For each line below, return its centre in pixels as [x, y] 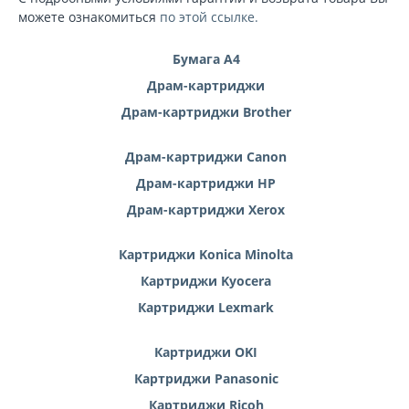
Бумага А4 [206, 59]
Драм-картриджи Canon [206, 157]
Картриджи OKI [206, 352]
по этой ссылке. [209, 17]
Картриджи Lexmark [206, 307]
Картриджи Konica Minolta [206, 254]
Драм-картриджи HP [206, 183]
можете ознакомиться [89, 17]
